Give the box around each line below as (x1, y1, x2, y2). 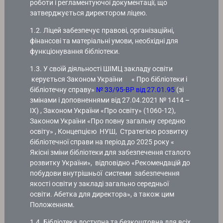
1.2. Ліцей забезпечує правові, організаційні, (30, 26, 175, 34)
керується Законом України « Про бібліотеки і (30, 75, 188, 83)
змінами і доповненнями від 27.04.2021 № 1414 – (30, 96, 190, 104)
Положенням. (30, 201, 75, 209)
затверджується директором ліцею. (30, 8, 148, 17)
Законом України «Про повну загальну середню (30, 117, 186, 125)
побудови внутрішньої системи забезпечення (30, 169, 180, 177)
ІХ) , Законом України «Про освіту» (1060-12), (30, 107, 176, 114)
